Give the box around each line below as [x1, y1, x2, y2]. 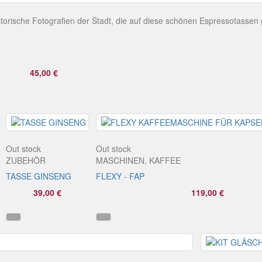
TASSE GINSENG [5, 170, 71, 182]
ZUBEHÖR [5, 154, 46, 166]
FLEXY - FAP [96, 170, 145, 182]
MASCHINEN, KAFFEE [96, 154, 181, 166]
